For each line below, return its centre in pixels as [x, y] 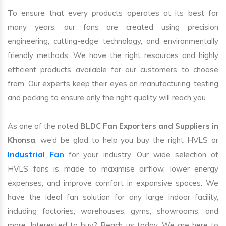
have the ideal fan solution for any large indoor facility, [113, 197]
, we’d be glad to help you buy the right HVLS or [127, 140]
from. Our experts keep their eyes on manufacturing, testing [113, 83]
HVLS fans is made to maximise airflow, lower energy [113, 168]
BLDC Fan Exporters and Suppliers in [148, 126]
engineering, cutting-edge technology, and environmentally [113, 41]
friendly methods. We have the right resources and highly [113, 55]
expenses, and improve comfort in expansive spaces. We [113, 183]
